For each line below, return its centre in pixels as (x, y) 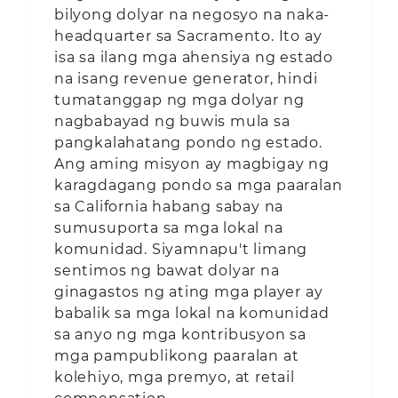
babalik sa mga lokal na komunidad (192, 313)
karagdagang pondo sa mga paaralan (199, 185)
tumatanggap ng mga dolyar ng (179, 99)
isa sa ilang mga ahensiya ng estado (194, 57)
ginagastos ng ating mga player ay (189, 291)
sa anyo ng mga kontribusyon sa (180, 334)
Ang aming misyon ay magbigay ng (192, 163)
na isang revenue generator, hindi (186, 78)
